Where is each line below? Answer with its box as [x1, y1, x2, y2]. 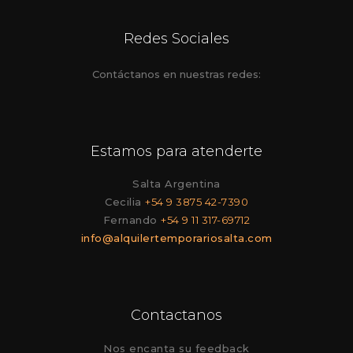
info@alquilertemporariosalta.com [80, 232, 273, 245]
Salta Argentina [132, 177, 221, 191]
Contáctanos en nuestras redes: [92, 67, 261, 80]
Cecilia [105, 195, 145, 209]
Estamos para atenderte [91, 142, 262, 160]
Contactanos [131, 307, 222, 325]
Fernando [102, 214, 162, 227]
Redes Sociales [124, 30, 229, 48]
